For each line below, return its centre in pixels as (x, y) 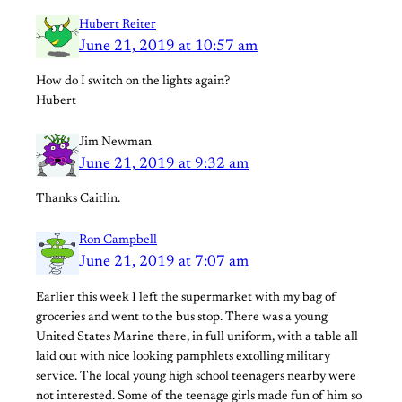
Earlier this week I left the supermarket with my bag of (186, 297)
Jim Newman (115, 143)
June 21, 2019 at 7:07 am (164, 262)
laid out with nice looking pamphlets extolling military (183, 357)
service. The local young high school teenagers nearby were (196, 376)
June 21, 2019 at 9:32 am (164, 165)
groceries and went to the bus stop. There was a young (182, 317)
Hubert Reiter (118, 25)
